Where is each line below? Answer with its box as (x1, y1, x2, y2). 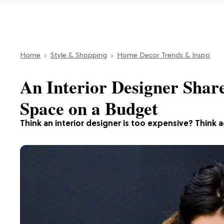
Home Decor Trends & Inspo (117, 51, 210, 59)
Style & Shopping (50, 51, 107, 59)
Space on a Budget (20, 95, 158, 121)
